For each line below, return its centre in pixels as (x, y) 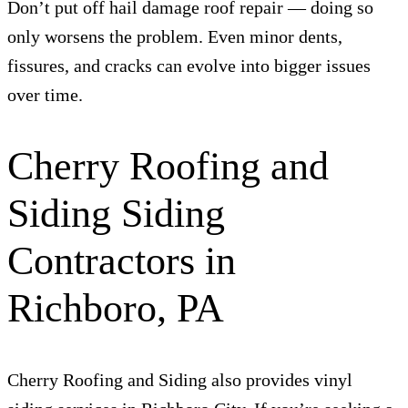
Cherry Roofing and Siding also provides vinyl (180, 380)
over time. (45, 95)
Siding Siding (116, 213)
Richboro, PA (116, 308)
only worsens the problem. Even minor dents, (175, 37)
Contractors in (122, 260)
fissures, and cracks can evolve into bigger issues (189, 66)
